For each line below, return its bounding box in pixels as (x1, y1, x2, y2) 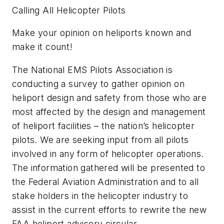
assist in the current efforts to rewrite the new (12, 204, 207, 215)
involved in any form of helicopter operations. (12, 148, 204, 159)
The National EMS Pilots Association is (12, 64, 173, 75)
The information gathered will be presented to (12, 162, 205, 173)
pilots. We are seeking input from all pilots (12, 134, 189, 145)
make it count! (12, 41, 73, 52)
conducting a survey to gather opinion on (12, 78, 184, 89)
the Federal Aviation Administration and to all (12, 176, 199, 187)
